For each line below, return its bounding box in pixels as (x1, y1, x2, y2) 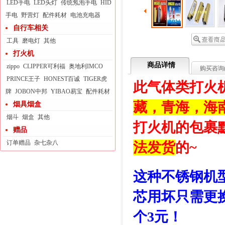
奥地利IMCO (69, 63, 103, 70)
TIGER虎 (83, 75, 107, 82)
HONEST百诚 (44, 75, 80, 82)
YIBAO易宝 (51, 88, 82, 95)
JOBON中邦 (15, 88, 47, 95)
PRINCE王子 (7, 75, 40, 82)
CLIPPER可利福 (23, 63, 65, 70)
